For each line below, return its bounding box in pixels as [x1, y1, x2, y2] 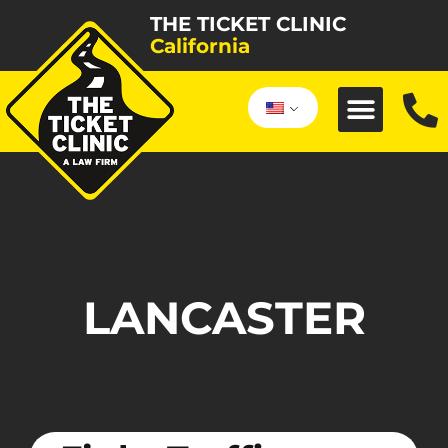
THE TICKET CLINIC [150, 12, 346, 36]
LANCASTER [82, 289, 366, 345]
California [150, 34, 250, 58]
